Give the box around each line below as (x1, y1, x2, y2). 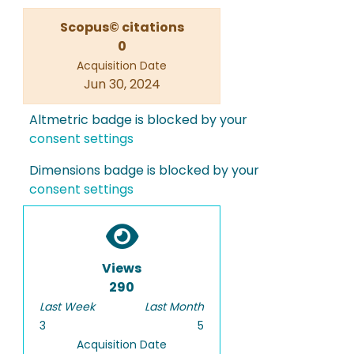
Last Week (40, 299, 95, 315)
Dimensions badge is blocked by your (29, 161, 259, 180)
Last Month (145, 299, 204, 315)
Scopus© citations (59, 18, 184, 37)
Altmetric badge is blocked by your (29, 111, 247, 130)
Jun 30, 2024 (83, 75, 160, 94)
